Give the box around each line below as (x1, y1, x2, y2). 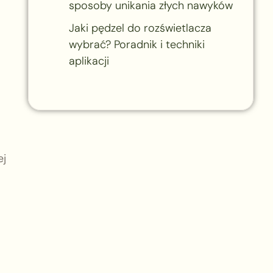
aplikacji (68, 53, 109, 68)
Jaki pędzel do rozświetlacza (68, 20, 211, 35)
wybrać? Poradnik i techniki (68, 37, 205, 52)
